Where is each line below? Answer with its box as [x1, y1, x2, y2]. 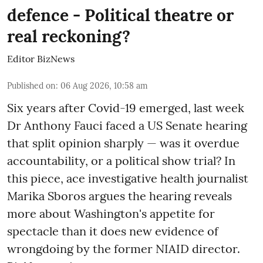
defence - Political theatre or [7, 4, 234, 26]
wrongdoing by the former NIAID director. [7, 241, 240, 256]
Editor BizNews [7, 52, 75, 65]
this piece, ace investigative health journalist [7, 170, 248, 186]
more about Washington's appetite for [7, 205, 215, 221]
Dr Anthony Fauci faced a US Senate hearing [7, 117, 247, 133]
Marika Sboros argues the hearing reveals [7, 188, 232, 203]
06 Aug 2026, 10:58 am [60, 80, 148, 91]
